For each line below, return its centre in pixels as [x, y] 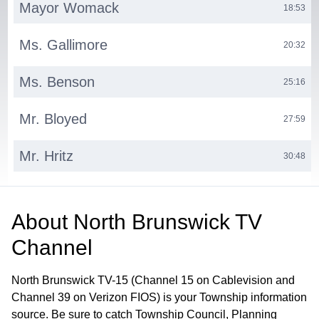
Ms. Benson [57, 82]
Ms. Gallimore [64, 45]
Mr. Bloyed [53, 119]
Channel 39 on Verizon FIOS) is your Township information [159, 298]
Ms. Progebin [62, 193]
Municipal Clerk [68, 230]
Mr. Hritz [47, 156]
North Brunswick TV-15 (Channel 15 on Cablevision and [153, 281]
